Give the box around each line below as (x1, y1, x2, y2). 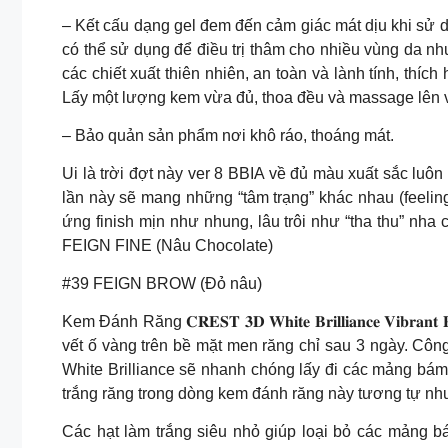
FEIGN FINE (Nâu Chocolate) (62, 237, 273, 254)
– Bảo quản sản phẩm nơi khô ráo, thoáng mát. (62, 127, 394, 144)
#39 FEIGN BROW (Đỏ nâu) (62, 275, 262, 292)
